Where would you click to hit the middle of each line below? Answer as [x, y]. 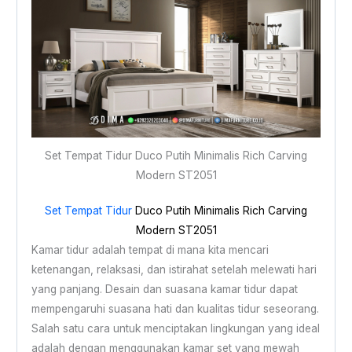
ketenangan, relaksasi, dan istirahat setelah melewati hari [174, 270]
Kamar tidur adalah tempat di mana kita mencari [150, 250]
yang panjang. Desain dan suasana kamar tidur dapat [164, 290]
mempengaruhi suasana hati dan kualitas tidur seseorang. [175, 309]
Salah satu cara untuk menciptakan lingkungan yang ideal [175, 329]
